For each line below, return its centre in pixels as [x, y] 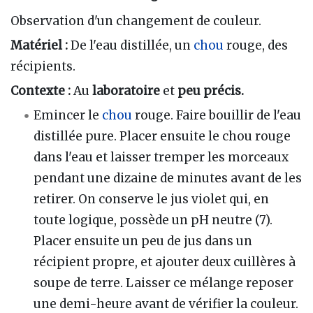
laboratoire [126, 90]
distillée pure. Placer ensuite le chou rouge [162, 136]
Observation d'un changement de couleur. [136, 21]
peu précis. [211, 90]
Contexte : [41, 90]
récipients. [43, 66]
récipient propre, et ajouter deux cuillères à [165, 262]
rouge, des [256, 45]
